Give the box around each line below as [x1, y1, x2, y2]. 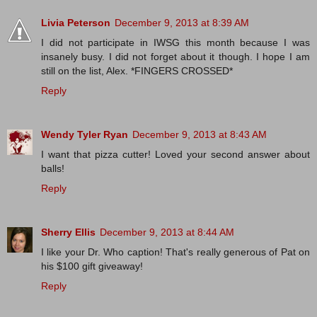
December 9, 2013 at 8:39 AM [115, 17, 249, 29]
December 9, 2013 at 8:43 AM [132, 129, 267, 141]
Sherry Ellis [41, 226, 96, 238]
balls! [41, 163, 64, 175]
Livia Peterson [41, 17, 110, 29]
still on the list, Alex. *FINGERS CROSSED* [41, 65, 233, 77]
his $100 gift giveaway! [41, 260, 143, 272]
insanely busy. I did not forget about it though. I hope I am [41, 51, 310, 63]
